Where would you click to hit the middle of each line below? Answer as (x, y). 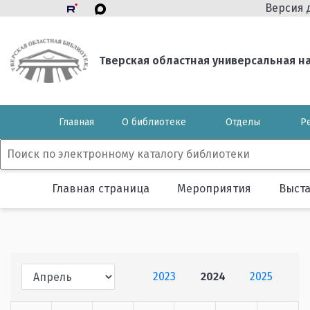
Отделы (243, 122)
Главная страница (101, 189)
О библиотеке (154, 122)
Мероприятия (214, 189)
